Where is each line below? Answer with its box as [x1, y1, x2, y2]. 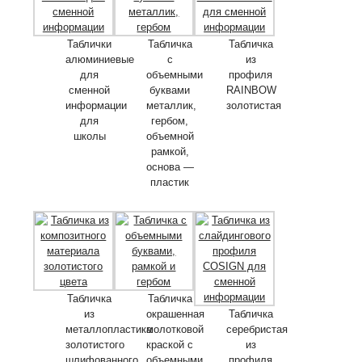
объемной [145, 129, 194, 142]
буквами [149, 83, 191, 96]
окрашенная [145, 307, 204, 320]
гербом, [151, 114, 189, 127]
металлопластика [65, 322, 152, 335]
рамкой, [150, 145, 189, 158]
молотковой [145, 322, 204, 335]
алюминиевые [65, 53, 134, 65]
